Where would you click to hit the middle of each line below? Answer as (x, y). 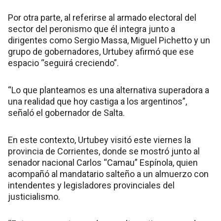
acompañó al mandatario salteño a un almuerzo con (108, 174)
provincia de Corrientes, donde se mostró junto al (104, 151)
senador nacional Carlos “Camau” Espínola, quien (103, 162)
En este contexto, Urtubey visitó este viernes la (99, 140)
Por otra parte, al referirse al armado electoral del (102, 17)
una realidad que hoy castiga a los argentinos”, (97, 101)
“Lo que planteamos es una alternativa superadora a (109, 90)
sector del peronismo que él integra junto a (92, 29)
